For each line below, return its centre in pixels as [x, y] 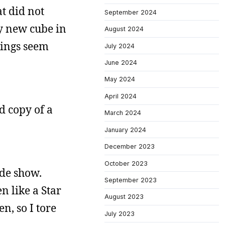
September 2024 [131, 12]
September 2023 [131, 180]
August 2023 [124, 197]
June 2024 [121, 62]
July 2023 [120, 213]
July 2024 [120, 46]
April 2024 [121, 96]
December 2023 [130, 147]
